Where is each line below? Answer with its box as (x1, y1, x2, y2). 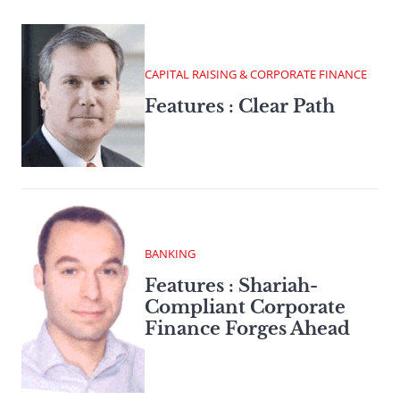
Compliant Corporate (145, 296, 346, 319)
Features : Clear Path (145, 96, 335, 118)
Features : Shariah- (145, 275, 318, 297)
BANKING (145, 246, 196, 262)
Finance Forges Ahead (145, 318, 350, 340)
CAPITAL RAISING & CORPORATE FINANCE (145, 66, 367, 83)
